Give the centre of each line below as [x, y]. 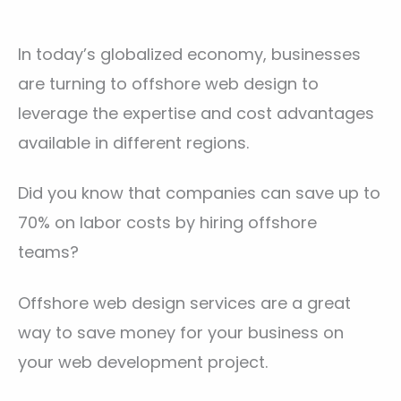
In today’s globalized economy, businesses [189, 54]
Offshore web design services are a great [184, 303]
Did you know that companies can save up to [199, 193]
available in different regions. [136, 143]
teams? [51, 252]
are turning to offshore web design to [168, 84]
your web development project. [145, 362]
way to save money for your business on [181, 332]
